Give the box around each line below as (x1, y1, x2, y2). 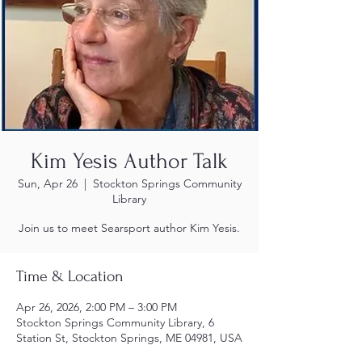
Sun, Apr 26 (17, 176, 78, 191)
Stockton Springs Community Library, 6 (16, 315, 214, 330)
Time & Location (16, 267, 124, 285)
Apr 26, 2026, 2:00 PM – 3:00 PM (16, 300, 177, 314)
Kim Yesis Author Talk (31, 149, 228, 174)
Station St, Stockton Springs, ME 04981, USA (16, 330, 242, 345)
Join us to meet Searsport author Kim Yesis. (19, 221, 240, 235)
